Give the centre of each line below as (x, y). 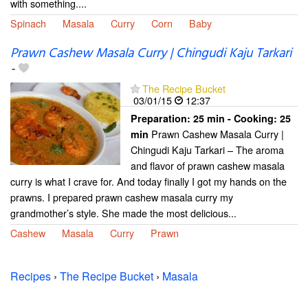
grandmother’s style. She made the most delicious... (123, 212)
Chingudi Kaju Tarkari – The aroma (207, 149)
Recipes (31, 276)
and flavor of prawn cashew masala (208, 165)
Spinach (28, 23)
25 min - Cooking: (236, 118)
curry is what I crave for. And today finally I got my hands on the (148, 181)
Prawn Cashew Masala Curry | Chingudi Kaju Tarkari (151, 53)
